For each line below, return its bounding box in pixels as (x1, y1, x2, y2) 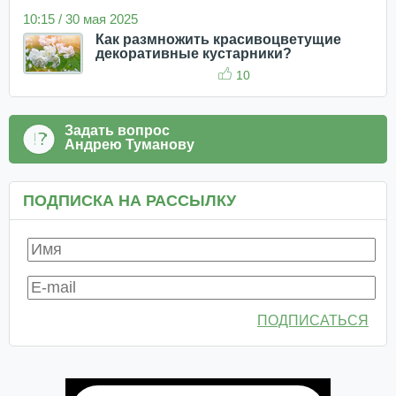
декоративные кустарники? (95, 45, 292, 61)
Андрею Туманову (65, 136, 194, 152)
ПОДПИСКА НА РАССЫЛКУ (23, 191, 236, 209)
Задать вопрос (65, 122, 170, 138)
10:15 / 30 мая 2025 (23, 11, 138, 27)
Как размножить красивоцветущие (95, 31, 341, 47)
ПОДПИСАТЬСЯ (257, 312, 369, 328)
